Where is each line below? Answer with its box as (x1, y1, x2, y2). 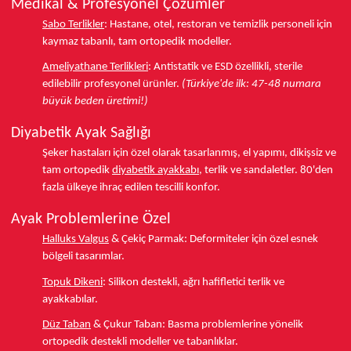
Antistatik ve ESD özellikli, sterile (151, 61, 302, 74)
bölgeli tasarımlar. (42, 251, 125, 263)
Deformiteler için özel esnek (187, 233, 318, 246)
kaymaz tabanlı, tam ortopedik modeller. (42, 35, 232, 48)
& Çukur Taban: (91, 319, 165, 331)
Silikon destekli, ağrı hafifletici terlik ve (106, 276, 284, 288)
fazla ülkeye (42, 182, 97, 194)
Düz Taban (42, 319, 91, 331)
